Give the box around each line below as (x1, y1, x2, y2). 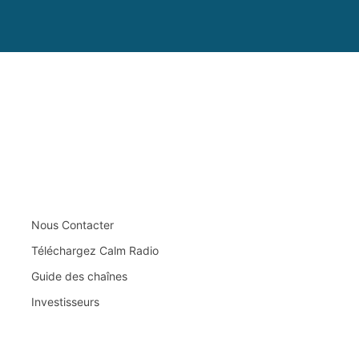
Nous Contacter (30, 217, 114, 232)
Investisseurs (30, 294, 99, 309)
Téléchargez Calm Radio (30, 243, 159, 257)
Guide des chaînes (30, 268, 127, 283)
